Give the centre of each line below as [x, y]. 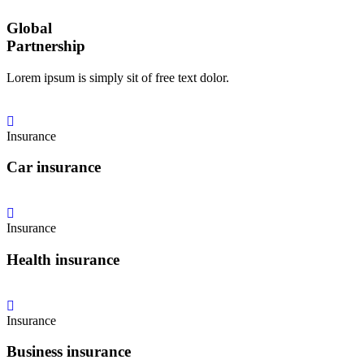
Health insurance [63, 259]
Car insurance [54, 167]
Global [29, 28]
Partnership [46, 46]
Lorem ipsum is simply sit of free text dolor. [118, 77]
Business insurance [69, 352]
